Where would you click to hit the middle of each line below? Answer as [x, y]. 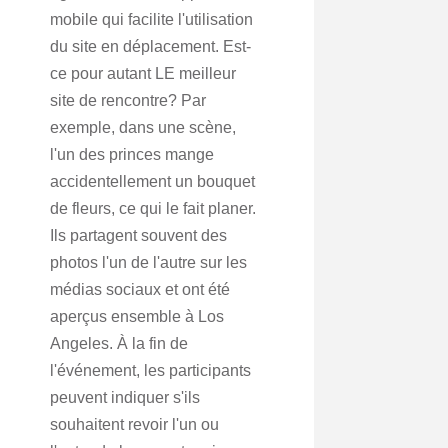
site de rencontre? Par [128, 100]
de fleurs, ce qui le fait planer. [153, 208]
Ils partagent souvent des [138, 235]
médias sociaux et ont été [140, 289]
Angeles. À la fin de [119, 343]
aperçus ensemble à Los [137, 316]
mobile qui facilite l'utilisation [151, 19]
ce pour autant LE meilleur [143, 73]
